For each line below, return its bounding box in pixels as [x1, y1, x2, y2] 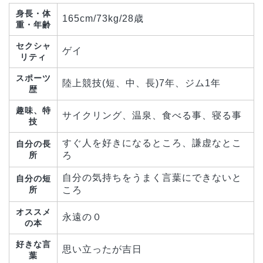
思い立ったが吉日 [62, 244, 142, 255]
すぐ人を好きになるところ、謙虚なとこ [62, 138, 242, 149]
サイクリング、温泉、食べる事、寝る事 [62, 110, 242, 121]
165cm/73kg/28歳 [62, 14, 144, 24]
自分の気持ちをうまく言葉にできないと [62, 173, 242, 183]
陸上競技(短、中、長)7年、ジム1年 [62, 78, 221, 89]
